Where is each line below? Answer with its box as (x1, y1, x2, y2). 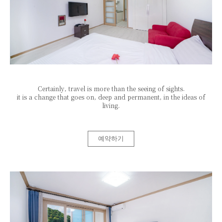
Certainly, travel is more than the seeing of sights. (37, 84, 185, 93)
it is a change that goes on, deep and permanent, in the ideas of (17, 92, 205, 101)
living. (102, 101, 120, 110)
